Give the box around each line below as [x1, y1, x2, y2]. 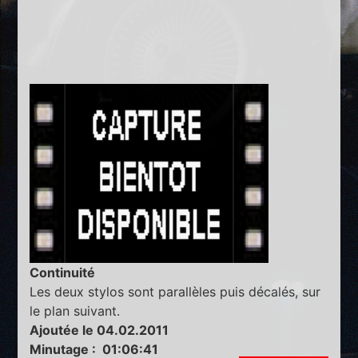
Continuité [30, 265, 96, 281]
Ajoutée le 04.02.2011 [30, 322, 169, 339]
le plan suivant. [30, 303, 121, 320]
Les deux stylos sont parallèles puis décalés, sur [30, 284, 321, 300]
